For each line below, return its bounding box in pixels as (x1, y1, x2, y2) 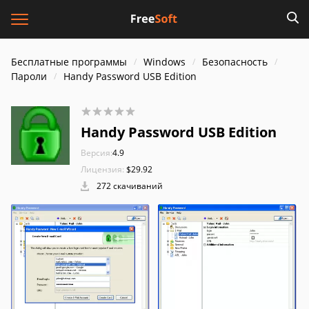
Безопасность (202, 55, 268, 68)
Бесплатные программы (11, 55, 127, 68)
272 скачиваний (94, 180, 163, 192)
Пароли (11, 70, 47, 83)
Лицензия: (81, 163, 124, 175)
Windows (143, 55, 186, 68)
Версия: (81, 147, 112, 159)
